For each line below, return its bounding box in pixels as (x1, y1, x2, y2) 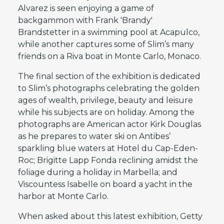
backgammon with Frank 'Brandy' (17, 15, 152, 25)
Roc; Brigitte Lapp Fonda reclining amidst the (17, 155, 198, 165)
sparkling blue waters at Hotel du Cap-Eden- (17, 143, 198, 153)
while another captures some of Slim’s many (17, 39, 194, 49)
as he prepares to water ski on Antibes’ (17, 131, 170, 141)
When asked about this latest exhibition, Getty (17, 211, 202, 221)
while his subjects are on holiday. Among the (17, 107, 194, 117)
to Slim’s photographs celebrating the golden (17, 83, 199, 93)
